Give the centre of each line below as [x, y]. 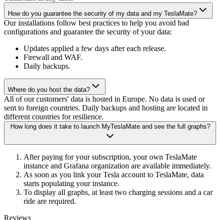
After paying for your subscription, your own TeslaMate [110, 157]
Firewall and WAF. [53, 57]
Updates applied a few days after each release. [95, 48]
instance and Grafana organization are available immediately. [117, 165]
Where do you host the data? [49, 89]
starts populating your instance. [71, 183]
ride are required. [50, 201]
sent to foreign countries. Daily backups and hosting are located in [106, 108]
